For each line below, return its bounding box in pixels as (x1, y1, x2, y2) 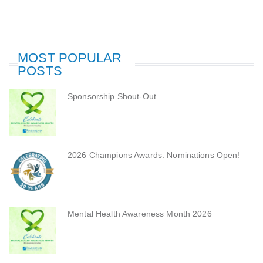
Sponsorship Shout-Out (68, 92, 156, 102)
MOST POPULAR (18, 50, 122, 66)
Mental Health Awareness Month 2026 (68, 209, 212, 219)
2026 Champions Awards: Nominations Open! (68, 150, 240, 160)
